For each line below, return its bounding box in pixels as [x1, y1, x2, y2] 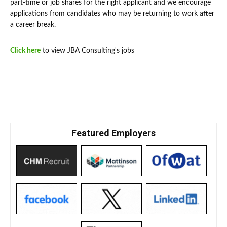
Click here [10, 47, 41, 55]
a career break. [10, 21, 56, 29]
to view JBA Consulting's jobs [41, 47, 134, 55]
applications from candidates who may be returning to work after [10, 10, 214, 18]
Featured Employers [71, 128, 156, 139]
